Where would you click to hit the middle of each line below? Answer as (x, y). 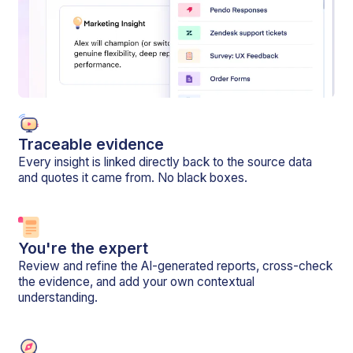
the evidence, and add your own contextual (137, 282)
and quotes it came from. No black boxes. (133, 177)
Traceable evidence (91, 144)
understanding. (58, 298)
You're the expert (84, 249)
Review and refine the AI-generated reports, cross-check (176, 266)
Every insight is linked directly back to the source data (165, 162)
